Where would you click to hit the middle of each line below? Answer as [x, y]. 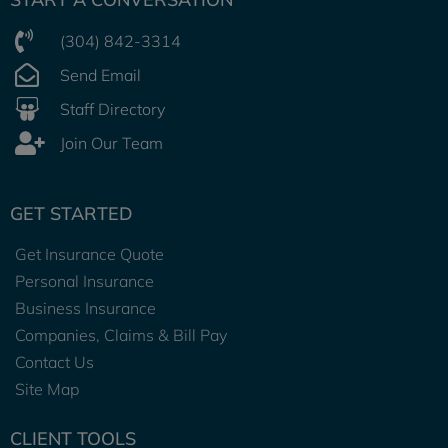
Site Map [47, 389]
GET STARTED [71, 213]
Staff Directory [112, 109]
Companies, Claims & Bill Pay [121, 335]
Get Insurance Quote [89, 254]
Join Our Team [111, 143]
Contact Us [54, 362]
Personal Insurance [84, 281]
